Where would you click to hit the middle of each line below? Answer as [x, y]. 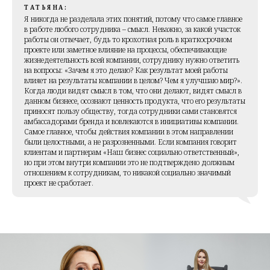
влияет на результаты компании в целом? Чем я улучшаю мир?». [133, 80]
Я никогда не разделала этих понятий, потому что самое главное [133, 19]
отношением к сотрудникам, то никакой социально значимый [127, 172]
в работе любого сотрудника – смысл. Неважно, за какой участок [132, 29]
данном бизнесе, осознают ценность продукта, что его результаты [135, 101]
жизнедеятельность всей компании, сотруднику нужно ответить [132, 60]
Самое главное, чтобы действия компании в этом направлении [129, 131]
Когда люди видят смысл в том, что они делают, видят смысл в [133, 90]
